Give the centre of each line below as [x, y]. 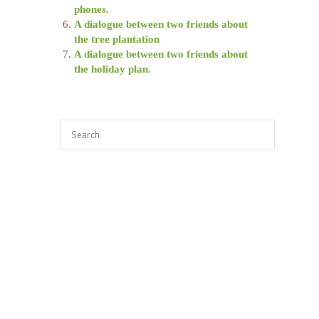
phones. [91, 10]
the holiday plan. [113, 69]
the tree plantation [117, 40]
